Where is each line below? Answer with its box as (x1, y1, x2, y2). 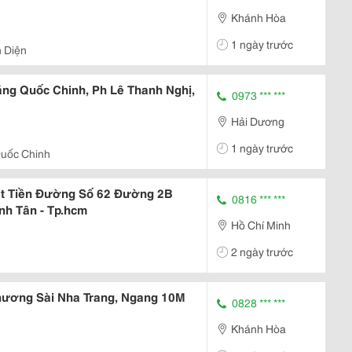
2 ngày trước (231, 243, 293, 259)
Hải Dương (231, 112, 284, 129)
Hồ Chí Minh (231, 216, 291, 233)
